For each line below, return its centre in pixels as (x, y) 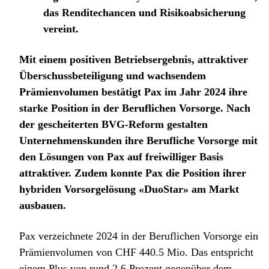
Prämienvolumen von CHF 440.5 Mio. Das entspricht (136, 252)
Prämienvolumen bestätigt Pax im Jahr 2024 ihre (133, 92)
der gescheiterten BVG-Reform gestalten (113, 125)
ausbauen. (43, 206)
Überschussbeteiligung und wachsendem (113, 76)
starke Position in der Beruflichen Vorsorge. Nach (135, 108)
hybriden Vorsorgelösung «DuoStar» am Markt (129, 189)
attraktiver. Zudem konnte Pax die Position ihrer (133, 173)
